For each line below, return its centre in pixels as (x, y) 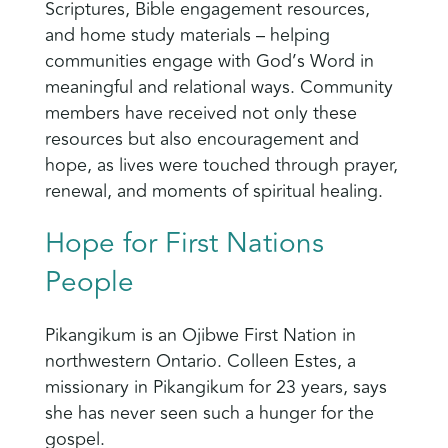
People (89, 283)
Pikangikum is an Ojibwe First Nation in (200, 335)
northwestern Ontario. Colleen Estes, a (200, 361)
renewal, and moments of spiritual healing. (213, 191)
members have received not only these (200, 113)
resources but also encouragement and (201, 139)
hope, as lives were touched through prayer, (221, 165)
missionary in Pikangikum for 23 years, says (215, 387)
